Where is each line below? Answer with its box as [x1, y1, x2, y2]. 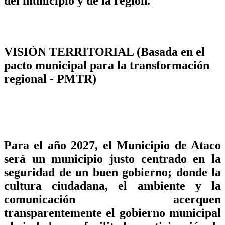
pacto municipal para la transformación [4, 59, 209, 72]
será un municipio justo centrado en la [4, 152, 221, 166]
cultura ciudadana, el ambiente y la [4, 179, 221, 193]
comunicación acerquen [4, 193, 221, 206]
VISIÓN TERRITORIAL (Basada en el [4, 45, 205, 59]
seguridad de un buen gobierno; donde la [4, 166, 221, 179]
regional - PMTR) [4, 72, 99, 86]
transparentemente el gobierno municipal [4, 206, 221, 220]
